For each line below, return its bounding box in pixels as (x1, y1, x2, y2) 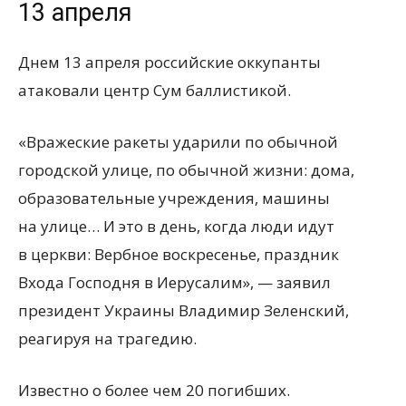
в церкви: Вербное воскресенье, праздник (18, 244, 339, 265)
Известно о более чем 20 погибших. (18, 380, 290, 401)
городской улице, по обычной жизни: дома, (18, 159, 354, 180)
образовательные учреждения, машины (18, 188, 330, 208)
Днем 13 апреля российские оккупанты (18, 52, 321, 72)
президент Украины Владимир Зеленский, (18, 300, 349, 321)
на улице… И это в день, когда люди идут (18, 216, 334, 237)
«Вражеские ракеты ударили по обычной (18, 131, 338, 152)
